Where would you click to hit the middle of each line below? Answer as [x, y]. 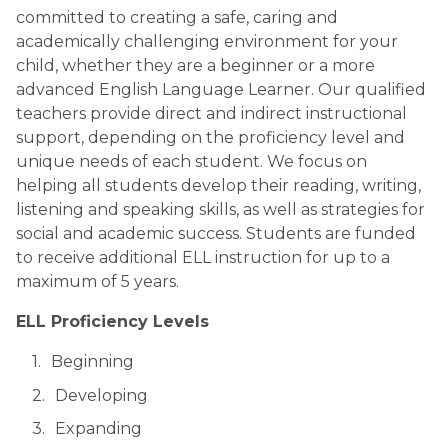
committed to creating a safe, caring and [177, 17]
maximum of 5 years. [97, 281]
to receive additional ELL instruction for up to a [203, 257]
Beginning [92, 361]
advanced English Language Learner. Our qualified [221, 89]
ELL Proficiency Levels [112, 321]
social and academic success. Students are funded [216, 233]
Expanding [98, 429]
